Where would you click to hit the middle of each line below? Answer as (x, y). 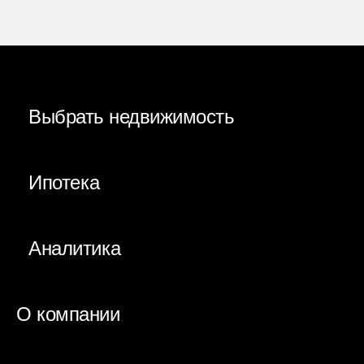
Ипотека (64, 183)
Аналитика (75, 249)
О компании (68, 314)
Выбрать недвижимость (132, 117)
